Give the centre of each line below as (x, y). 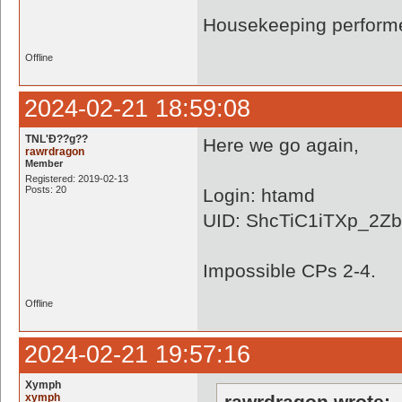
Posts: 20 (46, 189)
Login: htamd (259, 195)
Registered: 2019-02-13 (77, 179)
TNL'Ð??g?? (57, 139)
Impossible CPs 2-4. (289, 271)
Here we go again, (281, 145)
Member (44, 163)
